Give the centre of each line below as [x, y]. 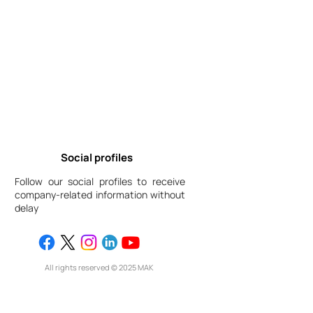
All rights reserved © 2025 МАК [99, 268]
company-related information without [100, 195]
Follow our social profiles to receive [100, 182]
